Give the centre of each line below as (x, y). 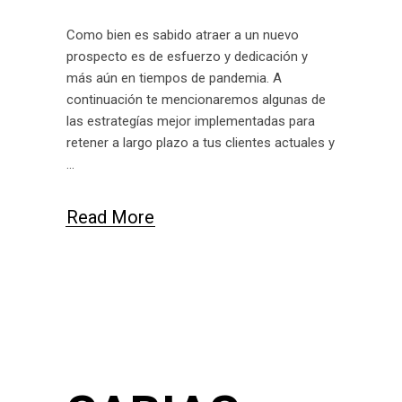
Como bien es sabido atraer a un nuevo (183, 35)
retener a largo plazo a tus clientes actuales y (201, 142)
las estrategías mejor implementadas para (191, 121)
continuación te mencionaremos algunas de (196, 99)
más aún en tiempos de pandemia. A (174, 78)
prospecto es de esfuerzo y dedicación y (187, 56)
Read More (110, 217)
